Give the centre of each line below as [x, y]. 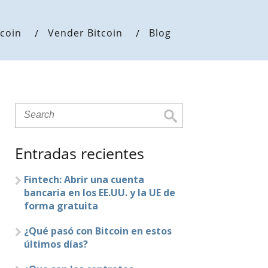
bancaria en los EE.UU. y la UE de [100, 193]
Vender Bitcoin [86, 33]
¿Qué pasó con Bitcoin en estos [98, 231]
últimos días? [56, 244]
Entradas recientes [80, 153]
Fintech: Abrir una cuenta [84, 179]
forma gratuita [61, 206]
